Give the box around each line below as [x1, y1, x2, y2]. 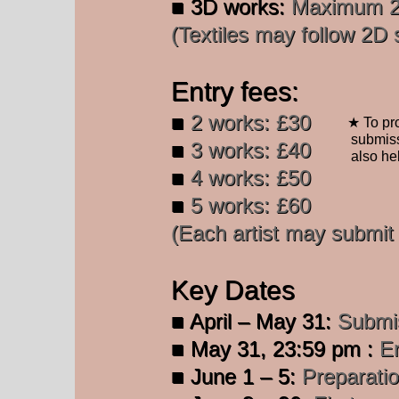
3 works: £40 [184, 138, 311, 162]
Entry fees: [171, 77, 298, 106]
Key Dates [171, 275, 295, 305]
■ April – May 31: [171, 309, 338, 333]
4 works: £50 [184, 166, 311, 190]
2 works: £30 [184, 110, 311, 134]
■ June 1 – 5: [171, 364, 302, 388]
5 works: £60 [184, 193, 311, 217]
